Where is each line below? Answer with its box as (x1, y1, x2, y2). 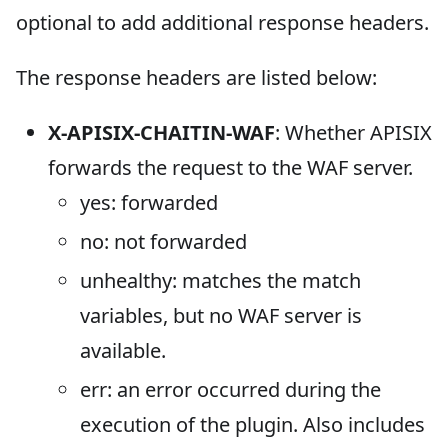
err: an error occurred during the (80, 375, 381, 403)
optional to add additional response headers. (16, 8, 429, 36)
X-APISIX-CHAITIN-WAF (48, 118, 275, 146)
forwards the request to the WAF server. (48, 153, 413, 181)
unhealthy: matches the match (80, 266, 361, 294)
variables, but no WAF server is (80, 301, 362, 329)
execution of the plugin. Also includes (80, 410, 425, 438)
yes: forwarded (80, 188, 218, 216)
